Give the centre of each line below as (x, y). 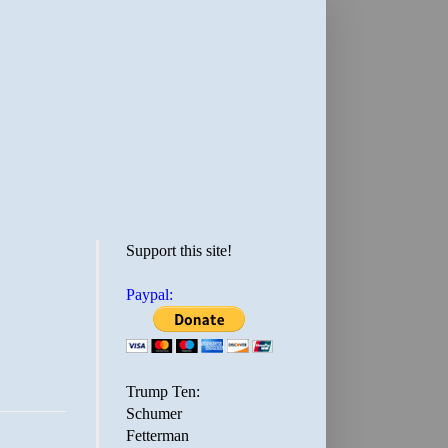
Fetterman (157, 435)
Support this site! (179, 250)
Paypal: (149, 294)
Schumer (154, 413)
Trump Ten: (163, 391)
